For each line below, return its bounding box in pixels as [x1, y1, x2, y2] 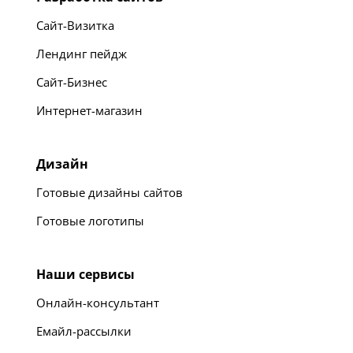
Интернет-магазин [36, 102, 143, 118]
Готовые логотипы [36, 212, 144, 229]
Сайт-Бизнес [36, 73, 107, 90]
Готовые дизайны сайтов [36, 184, 183, 200]
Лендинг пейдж [36, 45, 127, 61]
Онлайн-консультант [36, 294, 159, 310]
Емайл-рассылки [36, 322, 132, 339]
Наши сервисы [36, 265, 135, 283]
